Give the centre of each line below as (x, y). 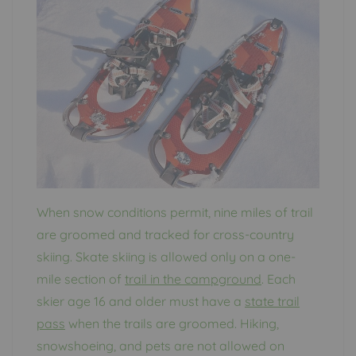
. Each (279, 279)
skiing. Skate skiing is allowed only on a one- (166, 256)
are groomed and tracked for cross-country (165, 234)
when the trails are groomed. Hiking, (172, 323)
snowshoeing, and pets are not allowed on (161, 345)
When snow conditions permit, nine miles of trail (175, 212)
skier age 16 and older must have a (141, 301)
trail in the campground (193, 279)
